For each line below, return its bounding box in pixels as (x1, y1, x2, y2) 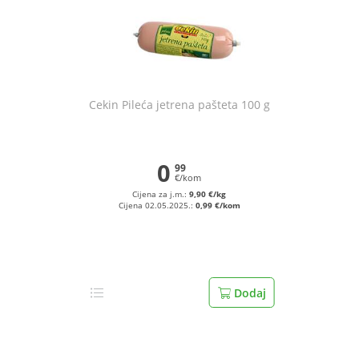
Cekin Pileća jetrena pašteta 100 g (88, 97, 270, 112)
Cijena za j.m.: (132, 189, 190, 200)
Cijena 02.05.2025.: (118, 200, 196, 211)
